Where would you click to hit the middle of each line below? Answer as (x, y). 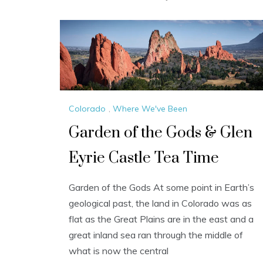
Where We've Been (150, 109)
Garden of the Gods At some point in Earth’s (161, 188)
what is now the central (119, 251)
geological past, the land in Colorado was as (160, 203)
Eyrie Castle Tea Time (144, 159)
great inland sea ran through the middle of (156, 235)
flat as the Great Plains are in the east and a (161, 219)
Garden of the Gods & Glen (161, 133)
